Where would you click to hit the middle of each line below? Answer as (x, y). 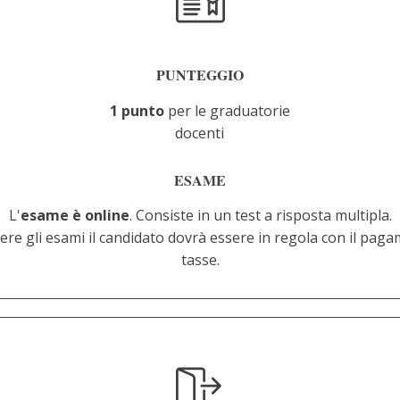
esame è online (75, 215)
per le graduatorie (229, 111)
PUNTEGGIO (200, 75)
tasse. (200, 260)
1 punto (138, 111)
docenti (200, 133)
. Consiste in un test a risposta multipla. (260, 215)
